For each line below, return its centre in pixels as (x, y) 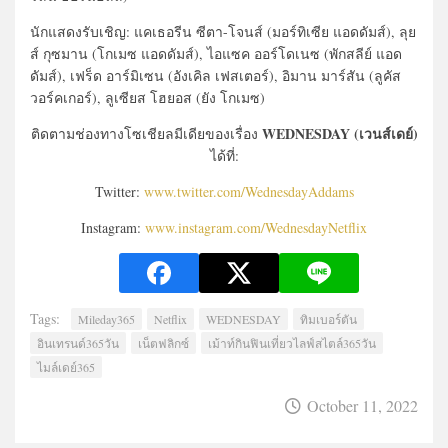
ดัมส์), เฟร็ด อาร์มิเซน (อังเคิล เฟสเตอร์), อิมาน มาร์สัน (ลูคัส (215, 75)
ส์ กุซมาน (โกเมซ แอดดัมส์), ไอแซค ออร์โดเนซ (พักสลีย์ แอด (216, 53)
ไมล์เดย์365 (66, 367)
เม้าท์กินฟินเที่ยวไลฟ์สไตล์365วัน (292, 343)
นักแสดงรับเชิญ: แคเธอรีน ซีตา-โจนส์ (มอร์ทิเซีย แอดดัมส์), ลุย (223, 31)
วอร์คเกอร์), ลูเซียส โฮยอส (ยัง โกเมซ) (147, 97)
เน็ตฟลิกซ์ (163, 343)
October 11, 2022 (362, 405)
